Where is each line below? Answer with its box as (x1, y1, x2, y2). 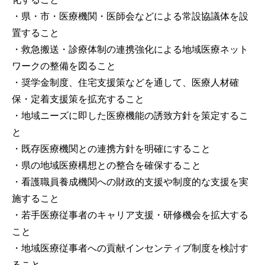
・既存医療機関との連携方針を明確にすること (12, 143, 211, 154)
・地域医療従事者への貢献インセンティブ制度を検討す (12, 243, 248, 253)
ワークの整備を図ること (12, 60, 116, 71)
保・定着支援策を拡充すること (12, 93, 144, 104)
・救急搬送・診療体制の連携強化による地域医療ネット (12, 44, 248, 54)
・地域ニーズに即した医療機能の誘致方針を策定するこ (12, 110, 248, 121)
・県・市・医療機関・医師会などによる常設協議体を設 (12, 11, 248, 21)
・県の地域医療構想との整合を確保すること (12, 160, 201, 170)
